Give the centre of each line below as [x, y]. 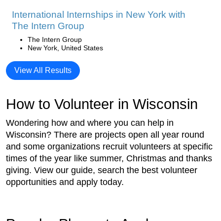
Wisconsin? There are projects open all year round [105, 134]
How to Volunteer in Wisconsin [102, 104]
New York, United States [65, 48]
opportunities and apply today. [65, 182]
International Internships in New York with [99, 14]
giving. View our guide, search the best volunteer [102, 170]
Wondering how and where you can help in [90, 123]
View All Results [43, 70]
